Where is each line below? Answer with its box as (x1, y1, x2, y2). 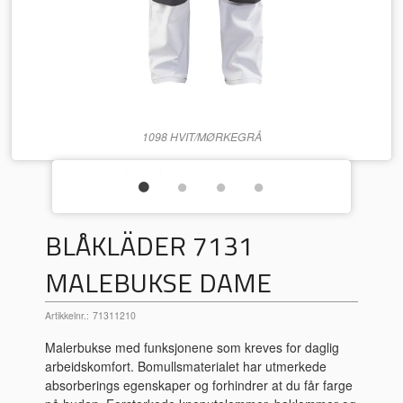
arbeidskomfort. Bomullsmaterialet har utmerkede (45, 356, 327, 375)
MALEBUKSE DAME (45, 262, 273, 304)
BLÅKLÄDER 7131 (45, 225, 255, 267)
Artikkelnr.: (45, 309, 90, 323)
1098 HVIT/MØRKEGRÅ (141, 129, 262, 144)
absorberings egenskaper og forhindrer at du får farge (45, 375, 354, 394)
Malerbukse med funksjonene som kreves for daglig (45, 337, 340, 356)
